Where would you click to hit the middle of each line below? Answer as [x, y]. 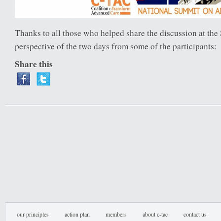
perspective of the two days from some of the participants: [116, 46]
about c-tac [155, 214]
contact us [195, 214]
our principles [33, 214]
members [116, 214]
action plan [77, 214]
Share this [34, 64]
